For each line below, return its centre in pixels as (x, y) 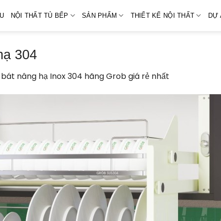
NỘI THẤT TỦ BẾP (39, 15)
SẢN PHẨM (100, 15)
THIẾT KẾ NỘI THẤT (163, 15)
